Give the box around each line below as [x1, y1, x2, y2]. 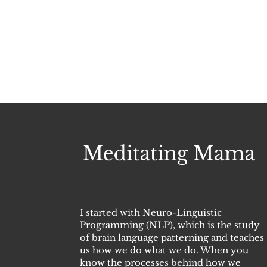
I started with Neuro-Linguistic [80, 206, 222, 218]
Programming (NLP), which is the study [80, 219, 260, 231]
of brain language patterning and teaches [80, 231, 265, 243]
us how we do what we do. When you [80, 244, 249, 256]
